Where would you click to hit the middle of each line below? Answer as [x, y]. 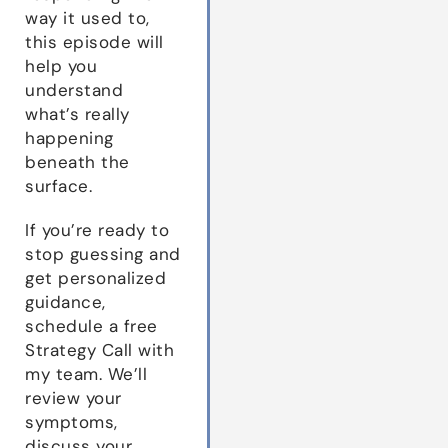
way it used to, [87, 17]
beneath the [77, 161]
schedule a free [91, 325]
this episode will [94, 41]
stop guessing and [103, 253]
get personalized [95, 277]
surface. [58, 185]
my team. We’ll [86, 373]
